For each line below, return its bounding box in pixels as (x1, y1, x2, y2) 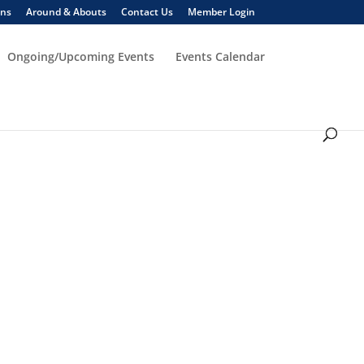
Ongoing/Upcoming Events (7, 49, 154, 64)
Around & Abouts (25, 5, 106, 19)
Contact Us (120, 5, 173, 19)
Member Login (187, 5, 255, 19)
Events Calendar (175, 49, 265, 64)
